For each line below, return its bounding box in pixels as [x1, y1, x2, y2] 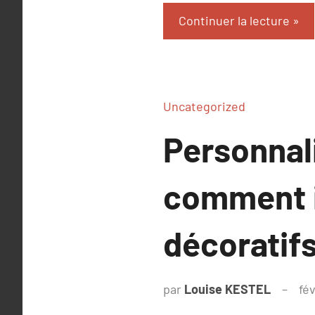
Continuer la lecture [178, 13, 290, 29]
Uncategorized [163, 98, 245, 115]
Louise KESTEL [184, 281, 271, 297]
